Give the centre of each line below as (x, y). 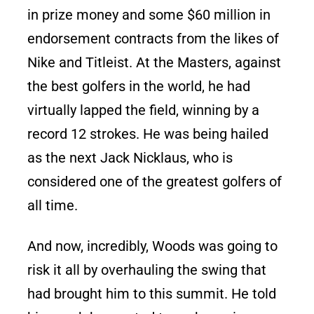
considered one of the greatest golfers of (155, 181)
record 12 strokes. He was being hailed (148, 134)
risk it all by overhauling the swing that (147, 269)
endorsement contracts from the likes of (153, 38)
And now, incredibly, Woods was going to (153, 246)
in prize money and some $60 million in (149, 14)
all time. (53, 205)
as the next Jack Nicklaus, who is (130, 157)
